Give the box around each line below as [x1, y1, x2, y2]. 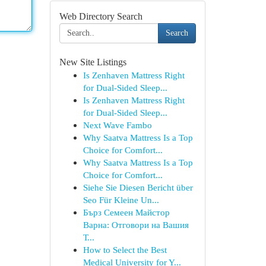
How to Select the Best [83, 245, 167, 255]
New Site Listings [59, 57, 126, 67]
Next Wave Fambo [83, 120, 152, 130]
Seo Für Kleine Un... [83, 195, 159, 205]
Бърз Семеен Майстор [83, 207, 170, 217]
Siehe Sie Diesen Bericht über [83, 182, 193, 192]
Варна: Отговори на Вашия [83, 220, 189, 230]
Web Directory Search [59, 11, 142, 21]
